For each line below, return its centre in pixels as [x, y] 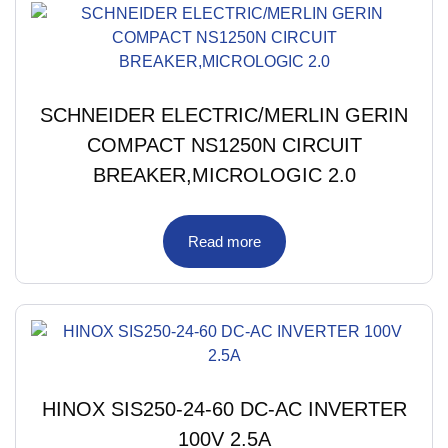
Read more [224, 242]
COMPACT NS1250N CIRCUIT [224, 145]
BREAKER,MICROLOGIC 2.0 [224, 175]
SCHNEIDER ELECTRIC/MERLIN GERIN [224, 115]
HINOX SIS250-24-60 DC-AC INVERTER [224, 409]
